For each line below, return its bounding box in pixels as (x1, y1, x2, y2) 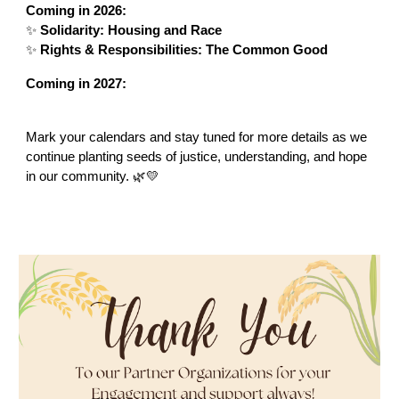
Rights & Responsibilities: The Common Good (40, 42, 329, 57)
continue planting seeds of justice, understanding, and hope (26, 149, 368, 164)
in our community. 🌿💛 (26, 168, 160, 183)
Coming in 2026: (26, 3, 127, 18)
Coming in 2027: (26, 76, 127, 91)
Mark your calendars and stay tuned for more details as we (26, 129, 368, 144)
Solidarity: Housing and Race (40, 22, 223, 37)
